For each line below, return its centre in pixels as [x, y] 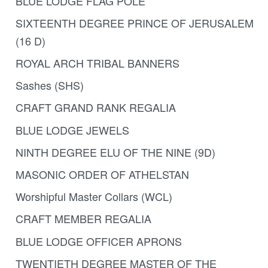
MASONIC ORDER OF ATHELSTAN [102, 174]
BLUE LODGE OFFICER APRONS [98, 241]
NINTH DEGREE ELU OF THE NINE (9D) [115, 152]
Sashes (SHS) [49, 85]
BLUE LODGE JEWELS [72, 130]
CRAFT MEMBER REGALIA [83, 219]
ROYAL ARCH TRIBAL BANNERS [97, 63]
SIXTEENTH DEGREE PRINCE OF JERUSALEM [134, 22]
